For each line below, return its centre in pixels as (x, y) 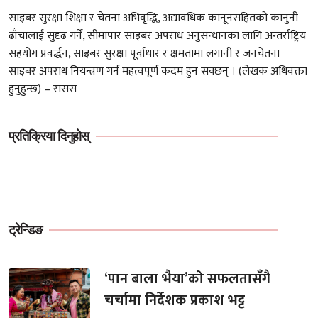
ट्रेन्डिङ (25, 230)
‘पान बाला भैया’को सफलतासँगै (188, 279)
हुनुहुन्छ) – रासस (43, 89)
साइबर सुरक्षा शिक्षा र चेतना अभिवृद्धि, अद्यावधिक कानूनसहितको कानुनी (153, 18)
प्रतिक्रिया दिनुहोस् (49, 136)
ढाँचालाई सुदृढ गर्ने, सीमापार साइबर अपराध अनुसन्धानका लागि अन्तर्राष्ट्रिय (157, 35)
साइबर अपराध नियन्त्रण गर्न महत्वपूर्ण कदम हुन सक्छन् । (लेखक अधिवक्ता (158, 71)
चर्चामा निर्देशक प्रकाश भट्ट (175, 300)
